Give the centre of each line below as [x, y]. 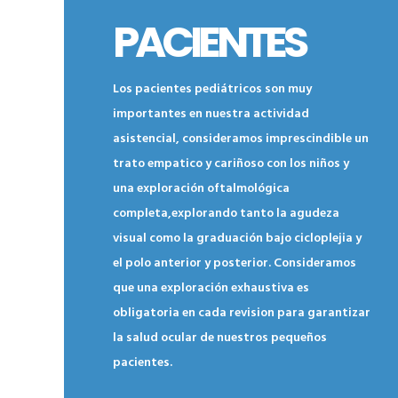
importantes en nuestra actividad [211, 114]
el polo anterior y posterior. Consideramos [235, 263]
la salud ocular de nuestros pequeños [220, 338]
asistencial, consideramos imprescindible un [241, 139]
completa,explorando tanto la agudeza [226, 214]
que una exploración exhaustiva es [211, 288]
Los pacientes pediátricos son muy [212, 89]
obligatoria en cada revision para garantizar [242, 313]
